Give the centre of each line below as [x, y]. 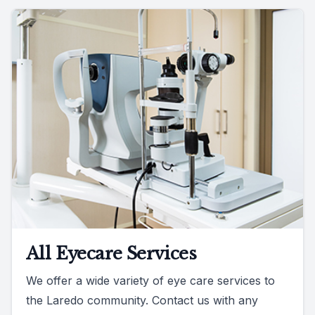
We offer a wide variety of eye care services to [150, 281]
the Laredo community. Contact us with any [142, 301]
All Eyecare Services [111, 254]
